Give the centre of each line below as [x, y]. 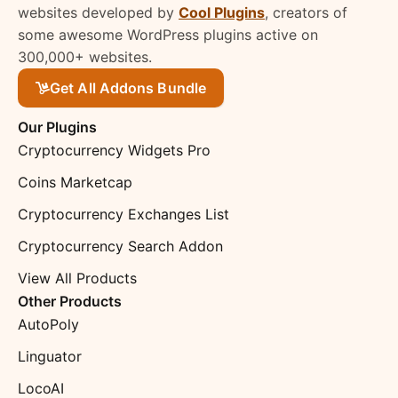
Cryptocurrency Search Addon [120, 246]
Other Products [70, 301]
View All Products [77, 278]
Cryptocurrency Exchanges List [123, 214]
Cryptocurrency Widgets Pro [114, 150]
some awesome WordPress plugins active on [168, 34]
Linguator [50, 356]
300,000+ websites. [85, 56]
